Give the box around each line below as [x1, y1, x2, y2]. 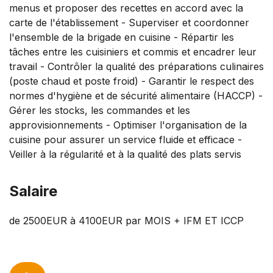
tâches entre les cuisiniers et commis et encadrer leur [9, 45, 257, 58]
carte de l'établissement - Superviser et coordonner [9, 16, 249, 29]
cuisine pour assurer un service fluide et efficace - [9, 133, 242, 146]
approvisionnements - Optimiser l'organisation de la [9, 118, 247, 131]
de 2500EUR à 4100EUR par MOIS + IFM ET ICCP [9, 214, 244, 227]
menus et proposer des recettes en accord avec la [9, 1, 243, 14]
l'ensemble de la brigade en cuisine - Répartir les [9, 30, 234, 43]
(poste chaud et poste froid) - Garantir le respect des [9, 74, 254, 87]
